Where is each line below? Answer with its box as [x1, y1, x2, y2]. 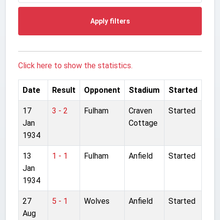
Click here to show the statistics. [18, 60, 133, 70]
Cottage [129, 118, 158, 128]
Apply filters [90, 17, 130, 25]
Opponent [84, 85, 120, 95]
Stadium [129, 85, 160, 95]
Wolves [84, 196, 110, 206]
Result [52, 85, 76, 95]
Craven [129, 106, 152, 115]
